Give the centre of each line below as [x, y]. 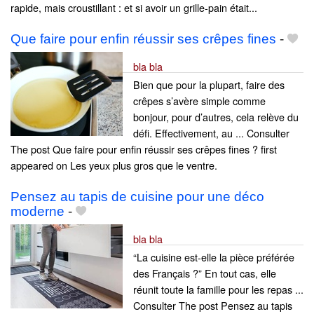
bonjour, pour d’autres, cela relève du [216, 117]
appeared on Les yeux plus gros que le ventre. [114, 165]
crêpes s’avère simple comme [199, 101]
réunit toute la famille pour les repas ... [218, 289]
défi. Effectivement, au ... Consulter [211, 133]
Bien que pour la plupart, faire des [209, 85]
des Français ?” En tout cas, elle [205, 273]
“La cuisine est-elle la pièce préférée [214, 257]
